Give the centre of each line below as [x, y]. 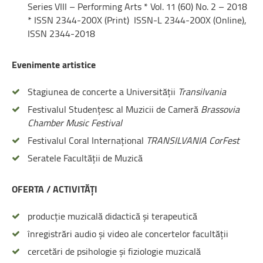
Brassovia [220, 109]
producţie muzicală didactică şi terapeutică [112, 216]
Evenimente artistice [54, 64]
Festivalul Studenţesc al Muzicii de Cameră [114, 109]
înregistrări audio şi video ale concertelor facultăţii [128, 233]
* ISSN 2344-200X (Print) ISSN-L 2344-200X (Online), [137, 20]
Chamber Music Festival [75, 122]
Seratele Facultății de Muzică [85, 158]
